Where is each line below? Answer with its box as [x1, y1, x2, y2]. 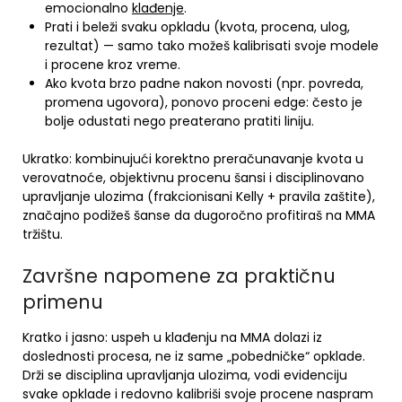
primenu [22, 289, 103, 315]
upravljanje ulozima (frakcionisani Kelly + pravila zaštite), [22, 188, 375, 205]
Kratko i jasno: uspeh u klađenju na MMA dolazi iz [22, 328, 322, 346]
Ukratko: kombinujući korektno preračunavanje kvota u [22, 150, 363, 168]
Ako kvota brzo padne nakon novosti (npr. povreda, [45, 74, 363, 92]
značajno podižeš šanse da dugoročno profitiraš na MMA [22, 206, 375, 224]
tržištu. [22, 225, 63, 243]
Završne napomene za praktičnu [22, 263, 336, 289]
